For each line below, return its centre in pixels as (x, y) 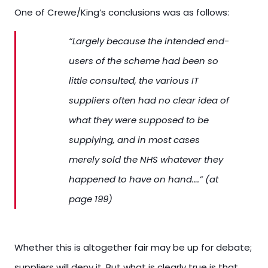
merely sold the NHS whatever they (146, 159)
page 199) (91, 199)
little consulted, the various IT (134, 80)
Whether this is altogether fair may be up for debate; (133, 247)
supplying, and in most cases (134, 140)
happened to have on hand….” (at (144, 179)
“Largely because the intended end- (149, 41)
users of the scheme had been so (144, 61)
